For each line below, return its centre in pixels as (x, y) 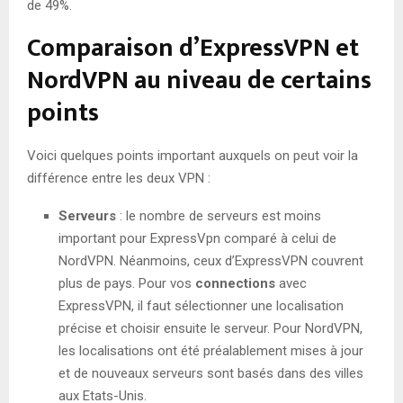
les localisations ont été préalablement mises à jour (211, 350)
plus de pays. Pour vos (127, 283)
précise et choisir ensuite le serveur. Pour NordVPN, (210, 328)
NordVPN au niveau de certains (199, 80)
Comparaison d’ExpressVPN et (193, 48)
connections (235, 283)
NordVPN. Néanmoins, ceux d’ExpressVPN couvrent (211, 260)
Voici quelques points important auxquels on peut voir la (193, 155)
